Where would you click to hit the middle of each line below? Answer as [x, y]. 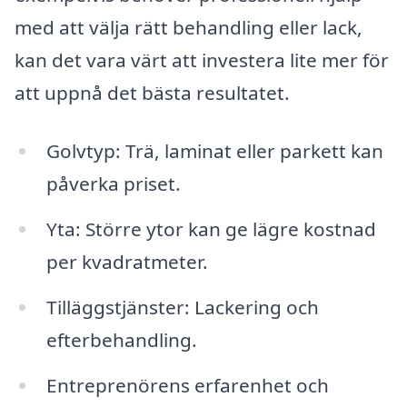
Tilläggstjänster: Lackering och [182, 307]
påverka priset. [113, 184]
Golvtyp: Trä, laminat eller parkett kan [214, 151]
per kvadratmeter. [127, 262]
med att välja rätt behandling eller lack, [189, 28]
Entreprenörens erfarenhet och [187, 385]
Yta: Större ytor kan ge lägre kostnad [211, 229]
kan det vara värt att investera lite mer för [202, 60]
